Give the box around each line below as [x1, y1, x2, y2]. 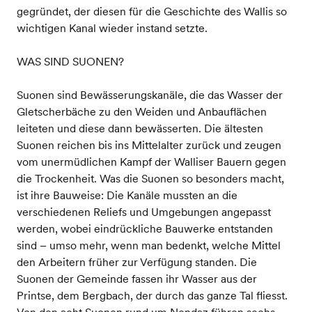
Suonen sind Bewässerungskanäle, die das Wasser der [16, 87, 283, 102]
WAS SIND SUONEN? [16, 54, 124, 68]
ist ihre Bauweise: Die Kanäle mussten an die [16, 187, 237, 202]
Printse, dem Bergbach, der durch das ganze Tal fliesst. [16, 288, 288, 302]
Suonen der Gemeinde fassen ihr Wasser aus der [16, 271, 257, 286]
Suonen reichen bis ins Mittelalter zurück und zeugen [16, 137, 281, 152]
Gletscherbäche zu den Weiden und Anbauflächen [16, 104, 267, 118]
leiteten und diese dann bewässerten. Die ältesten [16, 120, 263, 135]
